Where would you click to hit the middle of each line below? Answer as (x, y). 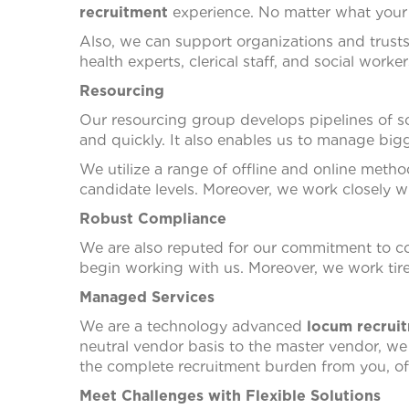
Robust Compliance (153, 218)
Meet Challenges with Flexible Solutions (230, 395)
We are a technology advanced (193, 326)
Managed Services (147, 297)
